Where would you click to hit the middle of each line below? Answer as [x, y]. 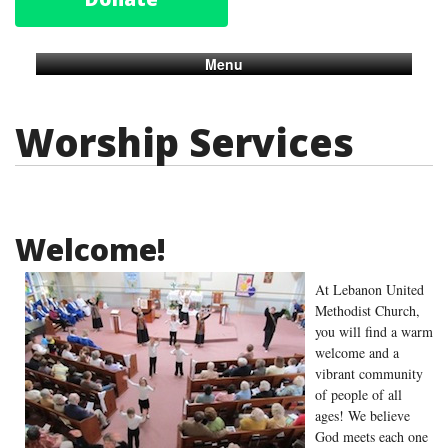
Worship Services [184, 142]
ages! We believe [362, 416]
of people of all [358, 395]
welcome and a [357, 353]
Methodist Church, [367, 311]
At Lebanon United [369, 290]
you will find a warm [374, 332]
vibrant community [369, 374]
